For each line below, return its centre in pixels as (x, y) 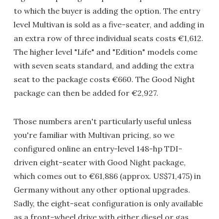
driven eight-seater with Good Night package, (100, 163)
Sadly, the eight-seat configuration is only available (108, 204)
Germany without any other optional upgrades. (102, 190)
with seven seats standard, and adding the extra (104, 66)
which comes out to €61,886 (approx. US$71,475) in (107, 176)
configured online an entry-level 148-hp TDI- (98, 149)
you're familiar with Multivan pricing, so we (94, 135)
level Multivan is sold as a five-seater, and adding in (109, 25)
